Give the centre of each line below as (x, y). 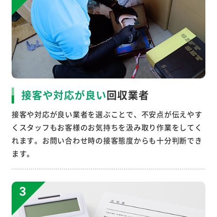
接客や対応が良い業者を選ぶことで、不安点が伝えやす (107, 114)
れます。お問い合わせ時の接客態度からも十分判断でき (107, 140)
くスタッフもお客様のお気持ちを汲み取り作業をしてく (107, 127)
